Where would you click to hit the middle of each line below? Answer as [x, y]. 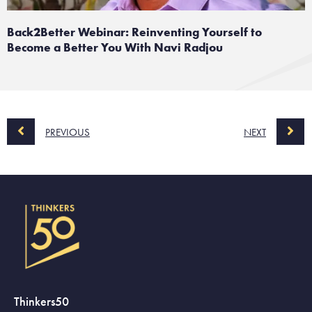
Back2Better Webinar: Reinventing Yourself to [134, 32]
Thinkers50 [41, 301]
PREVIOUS [68, 133]
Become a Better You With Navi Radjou [115, 48]
